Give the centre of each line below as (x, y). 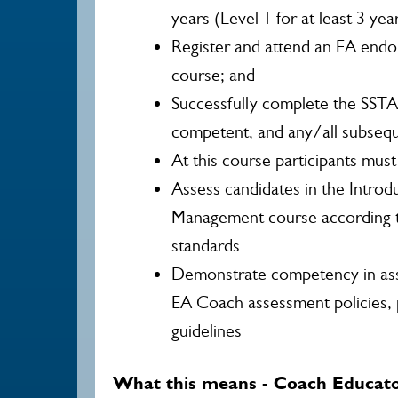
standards (206, 246)
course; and (213, 75)
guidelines (207, 331)
